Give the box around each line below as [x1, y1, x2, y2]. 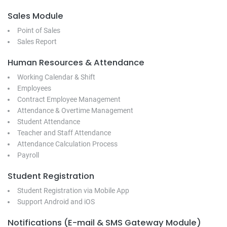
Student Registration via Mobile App [17, 186, 129, 195]
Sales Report [17, 37, 57, 46]
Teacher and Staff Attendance [17, 128, 111, 137]
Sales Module [8, 10, 63, 22]
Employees [17, 84, 51, 92]
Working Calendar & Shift [17, 72, 95, 81]
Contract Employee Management [17, 95, 121, 103]
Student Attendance [17, 117, 80, 126]
